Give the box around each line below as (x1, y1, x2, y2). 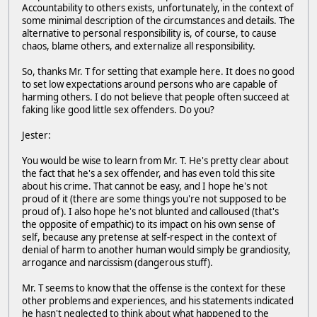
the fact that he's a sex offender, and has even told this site (22, 167, 275, 180)
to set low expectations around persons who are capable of (22, 78, 277, 91)
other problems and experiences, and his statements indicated (22, 294, 294, 308)
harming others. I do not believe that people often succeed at (22, 91, 289, 104)
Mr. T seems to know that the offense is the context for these (22, 282, 286, 295)
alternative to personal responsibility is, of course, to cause (22, 27, 277, 40)
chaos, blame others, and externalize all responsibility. (22, 40, 255, 53)
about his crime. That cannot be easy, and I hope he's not (22, 180, 267, 193)
